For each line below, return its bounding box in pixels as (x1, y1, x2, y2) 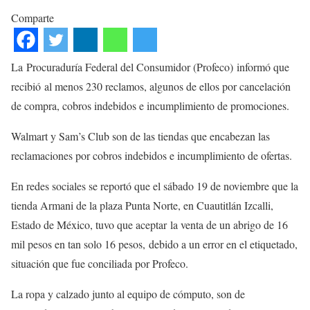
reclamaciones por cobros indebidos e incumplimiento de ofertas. (11, 148, 292, 163)
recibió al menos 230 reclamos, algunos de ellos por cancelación (11, 79, 291, 93)
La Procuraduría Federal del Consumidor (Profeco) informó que (11, 60, 289, 74)
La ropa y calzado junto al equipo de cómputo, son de (11, 286, 245, 301)
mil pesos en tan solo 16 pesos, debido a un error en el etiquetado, (11, 237, 298, 251)
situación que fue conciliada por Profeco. (11, 256, 188, 271)
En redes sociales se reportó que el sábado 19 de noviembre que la (11, 179, 298, 193)
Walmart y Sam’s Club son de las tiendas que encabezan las (11, 129, 270, 143)
